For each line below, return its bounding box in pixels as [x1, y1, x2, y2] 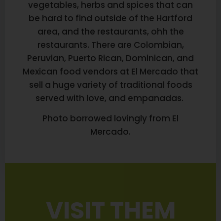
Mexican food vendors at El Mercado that [23, 66, 198, 78]
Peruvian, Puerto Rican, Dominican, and [27, 52, 194, 65]
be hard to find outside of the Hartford [29, 12, 192, 25]
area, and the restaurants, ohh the [37, 26, 184, 38]
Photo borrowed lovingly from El [42, 112, 179, 125]
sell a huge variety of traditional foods [29, 79, 192, 91]
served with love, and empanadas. [36, 92, 185, 105]
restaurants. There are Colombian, [37, 39, 184, 51]
